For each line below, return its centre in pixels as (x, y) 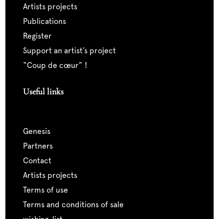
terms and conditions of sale (75, 205)
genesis (39, 131)
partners (40, 146)
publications (46, 22)
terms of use (47, 190)
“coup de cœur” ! (60, 66)
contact (40, 161)
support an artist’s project (71, 51)
